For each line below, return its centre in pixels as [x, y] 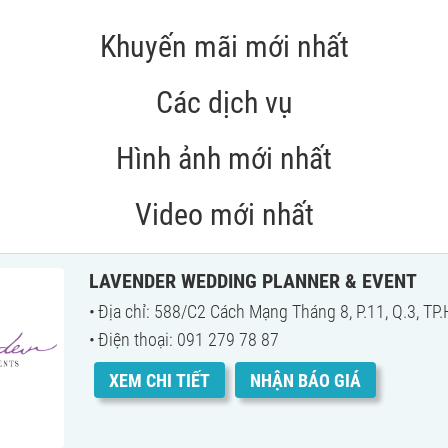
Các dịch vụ [224, 102]
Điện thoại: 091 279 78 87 [188, 339]
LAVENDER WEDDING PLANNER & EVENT [253, 281]
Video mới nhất [224, 214]
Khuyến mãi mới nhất [224, 46]
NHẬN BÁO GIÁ [305, 380]
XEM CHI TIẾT [159, 380]
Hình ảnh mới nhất [224, 158]
